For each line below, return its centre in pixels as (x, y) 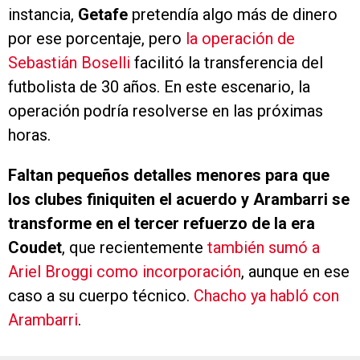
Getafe (105, 15)
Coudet (35, 248)
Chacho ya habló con (266, 296)
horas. (31, 135)
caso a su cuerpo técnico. (101, 296)
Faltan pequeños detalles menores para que (169, 176)
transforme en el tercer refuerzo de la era (162, 224)
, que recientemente (135, 248)
